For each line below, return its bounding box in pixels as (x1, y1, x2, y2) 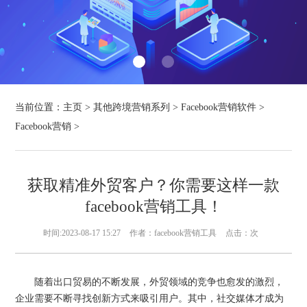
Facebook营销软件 (181, 102, 257, 113)
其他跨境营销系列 (93, 102, 171, 113)
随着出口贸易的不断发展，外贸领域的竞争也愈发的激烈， (15, 277, 284, 288)
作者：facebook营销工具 (129, 228, 217, 238)
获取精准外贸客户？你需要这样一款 (27, 177, 280, 195)
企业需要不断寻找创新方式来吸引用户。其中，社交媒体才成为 (15, 293, 284, 304)
